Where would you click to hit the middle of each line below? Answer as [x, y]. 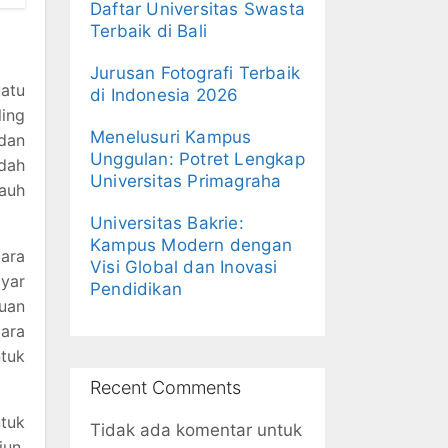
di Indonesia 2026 [164, 95]
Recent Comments [165, 387]
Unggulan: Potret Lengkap [197, 159]
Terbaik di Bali [148, 31]
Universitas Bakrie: [167, 223]
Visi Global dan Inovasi [184, 267]
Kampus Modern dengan [191, 245]
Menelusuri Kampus [171, 137]
